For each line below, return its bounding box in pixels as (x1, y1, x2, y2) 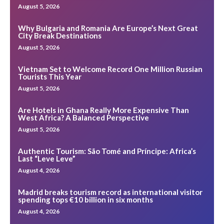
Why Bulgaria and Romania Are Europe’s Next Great (18, 23, 198, 32)
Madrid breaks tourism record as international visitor (18, 187, 202, 196)
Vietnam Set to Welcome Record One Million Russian (18, 64, 202, 73)
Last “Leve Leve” (18, 153, 75, 163)
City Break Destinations (18, 30, 101, 40)
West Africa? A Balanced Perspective (18, 112, 149, 122)
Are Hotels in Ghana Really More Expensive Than (18, 105, 189, 114)
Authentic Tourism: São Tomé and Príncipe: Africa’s (18, 146, 196, 155)
